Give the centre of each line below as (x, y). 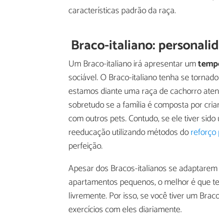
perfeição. (86, 146)
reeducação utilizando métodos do (130, 132)
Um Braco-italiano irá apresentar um (133, 64)
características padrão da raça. (122, 11)
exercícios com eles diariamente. (125, 209)
